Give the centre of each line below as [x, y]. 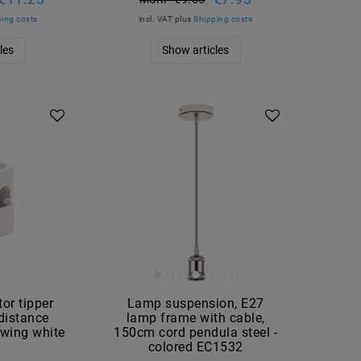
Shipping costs [223, 19]
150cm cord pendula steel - [196, 332]
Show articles [196, 50]
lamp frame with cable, [195, 317]
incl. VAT [156, 19]
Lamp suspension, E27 [195, 303]
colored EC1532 [195, 346]
